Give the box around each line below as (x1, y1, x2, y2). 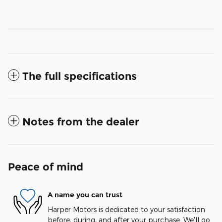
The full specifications (22, 70, 137, 83)
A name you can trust (48, 190, 122, 199)
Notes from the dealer (22, 115, 139, 128)
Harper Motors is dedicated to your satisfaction (48, 205, 205, 214)
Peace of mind (8, 161, 83, 173)
